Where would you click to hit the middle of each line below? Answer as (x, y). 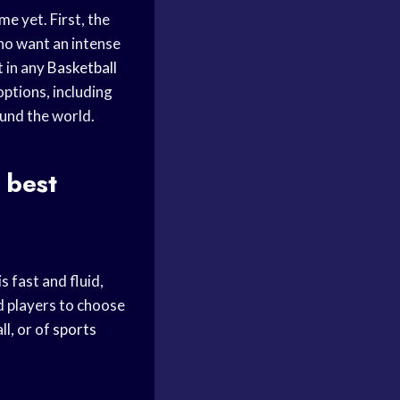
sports (75, 329)
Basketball (82, 67)
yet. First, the (64, 19)
